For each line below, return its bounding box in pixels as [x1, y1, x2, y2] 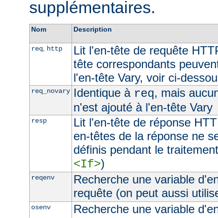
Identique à [73, 86, 134, 99]
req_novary [31, 87, 70, 95]
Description [73, 25, 112, 33]
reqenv [31, 173, 54, 182]
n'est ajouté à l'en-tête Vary [73, 100, 213, 114]
